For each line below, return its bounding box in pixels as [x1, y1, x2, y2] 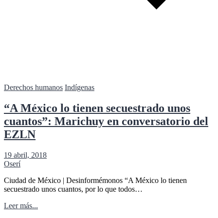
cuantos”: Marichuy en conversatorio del [4, 114, 208, 127]
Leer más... [4, 201, 38, 210]
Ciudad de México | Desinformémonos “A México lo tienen [4, 176, 187, 184]
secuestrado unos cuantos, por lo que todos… [4, 184, 143, 193]
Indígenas [65, 83, 94, 91]
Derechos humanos [4, 83, 63, 91]
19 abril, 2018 [4, 150, 47, 159]
